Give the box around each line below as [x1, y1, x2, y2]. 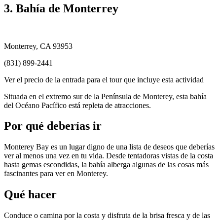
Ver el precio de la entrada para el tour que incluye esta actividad [4, 75, 204, 84]
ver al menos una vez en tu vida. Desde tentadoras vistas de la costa [4, 151, 213, 160]
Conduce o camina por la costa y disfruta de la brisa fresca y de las [4, 211, 210, 220]
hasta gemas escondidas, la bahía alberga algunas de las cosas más [4, 160, 209, 169]
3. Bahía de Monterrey [4, 1, 118, 15]
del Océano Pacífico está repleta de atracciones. [4, 101, 151, 110]
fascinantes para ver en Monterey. [4, 169, 108, 178]
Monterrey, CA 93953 [4, 41, 73, 50]
